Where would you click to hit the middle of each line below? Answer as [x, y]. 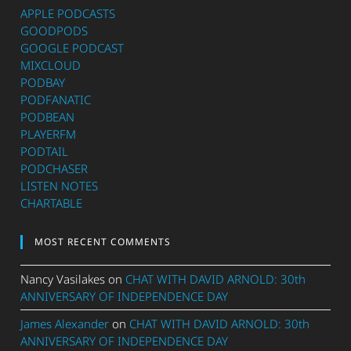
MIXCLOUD [51, 65]
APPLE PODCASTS [68, 14]
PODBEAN [48, 117]
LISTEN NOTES [60, 186]
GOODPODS [54, 31]
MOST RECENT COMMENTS [103, 242]
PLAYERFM [49, 134]
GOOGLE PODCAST [72, 48]
